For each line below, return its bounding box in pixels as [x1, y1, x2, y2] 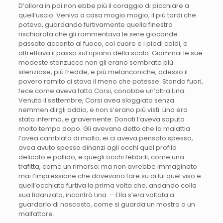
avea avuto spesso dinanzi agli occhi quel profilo [18, 143, 177, 153]
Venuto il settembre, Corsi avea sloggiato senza [18, 96, 174, 106]
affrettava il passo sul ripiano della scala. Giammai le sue [18, 48, 203, 58]
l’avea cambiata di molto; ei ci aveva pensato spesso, [18, 133, 193, 143]
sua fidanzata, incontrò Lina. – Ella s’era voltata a [18, 190, 174, 200]
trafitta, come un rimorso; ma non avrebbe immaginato [18, 162, 197, 172]
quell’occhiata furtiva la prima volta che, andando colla [18, 181, 197, 191]
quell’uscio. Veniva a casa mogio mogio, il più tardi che [18, 10, 196, 20]
